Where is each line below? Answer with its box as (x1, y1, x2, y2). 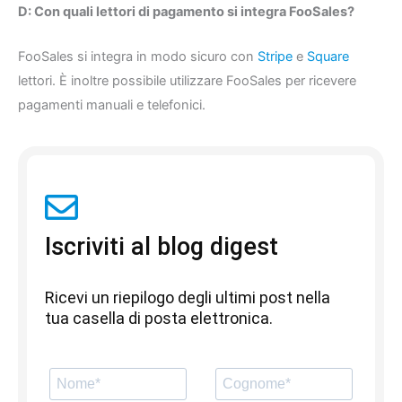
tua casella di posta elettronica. (45, 308, 273, 328)
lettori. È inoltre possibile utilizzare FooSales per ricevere (18, 73, 356, 90)
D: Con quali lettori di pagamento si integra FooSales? (18, 3, 354, 20)
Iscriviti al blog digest (45, 232, 278, 261)
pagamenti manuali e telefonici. (18, 97, 205, 114)
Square (307, 48, 349, 66)
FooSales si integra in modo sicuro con (18, 48, 258, 66)
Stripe (258, 48, 293, 66)
